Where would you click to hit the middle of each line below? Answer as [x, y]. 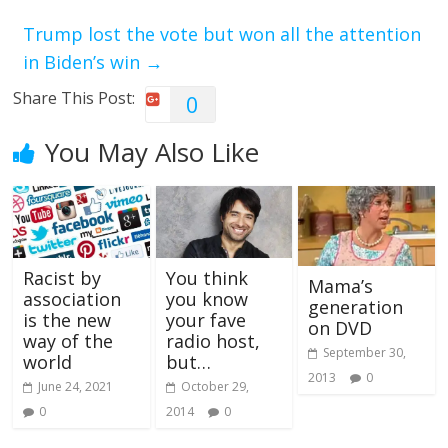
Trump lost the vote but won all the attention [222, 34]
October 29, [214, 387]
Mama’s [340, 286]
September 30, [364, 353]
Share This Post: [74, 98]
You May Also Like [152, 152]
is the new [67, 320]
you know [206, 299]
